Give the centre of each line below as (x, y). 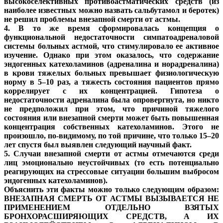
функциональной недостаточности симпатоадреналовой (111, 37)
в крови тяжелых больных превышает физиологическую (111, 73)
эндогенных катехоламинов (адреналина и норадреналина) (111, 64)
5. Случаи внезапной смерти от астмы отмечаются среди (111, 154)
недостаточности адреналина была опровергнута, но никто (111, 100)
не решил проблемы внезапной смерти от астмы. (92, 19)
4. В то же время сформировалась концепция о (111, 28)
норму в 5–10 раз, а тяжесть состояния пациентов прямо (111, 82)
